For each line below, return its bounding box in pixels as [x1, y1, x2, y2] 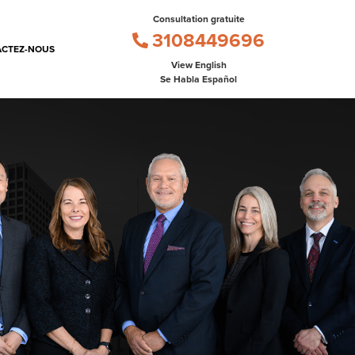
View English [170, 58, 227, 72]
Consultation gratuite [152, 12, 245, 26]
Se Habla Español [160, 72, 237, 86]
